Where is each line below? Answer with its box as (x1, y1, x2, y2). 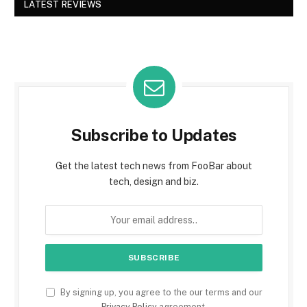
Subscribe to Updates (70, 125, 238, 145)
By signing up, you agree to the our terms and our (58, 287, 262, 298)
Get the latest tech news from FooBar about (56, 160, 252, 172)
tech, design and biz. (109, 176, 199, 188)
